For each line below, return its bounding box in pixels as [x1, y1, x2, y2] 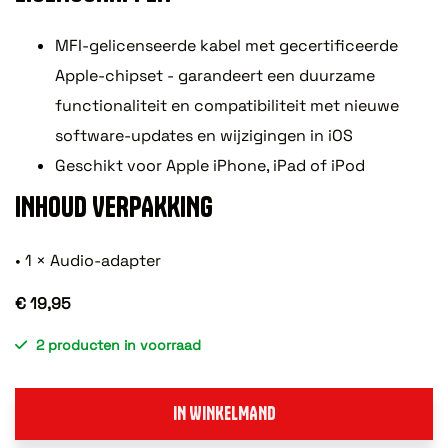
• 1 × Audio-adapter [15, 249, 161, 271]
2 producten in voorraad [36, 335, 201, 354]
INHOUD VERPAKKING [15, 188, 213, 224]
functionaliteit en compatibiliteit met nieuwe [55, 94, 399, 116]
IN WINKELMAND [172, 401, 276, 425]
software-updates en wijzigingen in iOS [55, 124, 353, 146]
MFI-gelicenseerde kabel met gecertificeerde [55, 34, 398, 56]
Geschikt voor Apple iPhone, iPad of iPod [55, 154, 365, 176]
